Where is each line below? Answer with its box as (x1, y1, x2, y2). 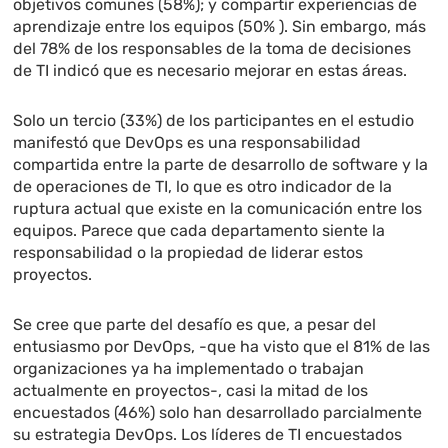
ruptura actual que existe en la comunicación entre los (13, 199, 423, 219)
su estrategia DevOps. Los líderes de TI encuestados (13, 425, 403, 445)
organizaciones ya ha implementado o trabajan (13, 359, 365, 379)
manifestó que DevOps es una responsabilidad (13, 133, 362, 153)
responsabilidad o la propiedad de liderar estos (13, 243, 364, 263)
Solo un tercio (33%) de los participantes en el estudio (13, 111, 415, 131)
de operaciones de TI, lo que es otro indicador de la (13, 177, 393, 197)
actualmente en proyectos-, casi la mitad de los (13, 381, 369, 401)
